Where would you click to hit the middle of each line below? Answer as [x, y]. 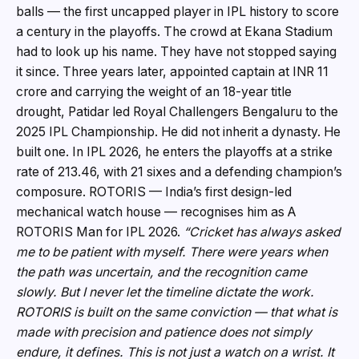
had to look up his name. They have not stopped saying [176, 52]
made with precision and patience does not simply [164, 333]
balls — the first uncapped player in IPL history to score [177, 12]
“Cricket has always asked [262, 232]
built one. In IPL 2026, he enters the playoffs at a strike [174, 152]
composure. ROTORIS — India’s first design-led [154, 192]
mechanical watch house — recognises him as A [156, 212]
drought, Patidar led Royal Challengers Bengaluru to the [177, 112]
